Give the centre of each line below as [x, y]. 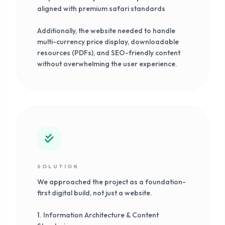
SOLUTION [58, 166]
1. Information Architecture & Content [98, 215]
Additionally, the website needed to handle [106, 30]
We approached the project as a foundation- [111, 182]
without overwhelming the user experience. [107, 64]
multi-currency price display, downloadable [108, 41]
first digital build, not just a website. [95, 193]
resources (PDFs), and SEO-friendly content [109, 52]
